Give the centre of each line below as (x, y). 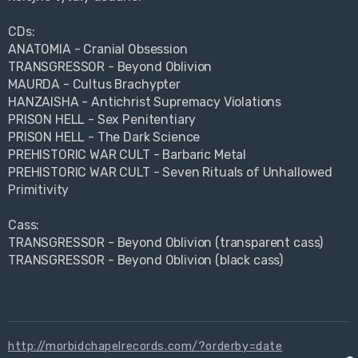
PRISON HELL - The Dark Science (104, 137)
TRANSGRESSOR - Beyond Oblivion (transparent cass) (166, 243)
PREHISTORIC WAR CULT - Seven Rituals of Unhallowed (171, 173)
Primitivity (39, 190)
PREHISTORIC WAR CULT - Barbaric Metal (127, 155)
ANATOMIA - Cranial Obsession (98, 50)
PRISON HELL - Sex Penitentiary (102, 120)
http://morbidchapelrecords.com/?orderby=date (145, 346)
